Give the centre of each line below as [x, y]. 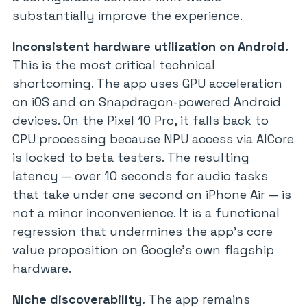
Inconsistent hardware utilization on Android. [150, 46]
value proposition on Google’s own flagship [143, 250]
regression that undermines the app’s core [143, 231]
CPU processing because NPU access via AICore [153, 139]
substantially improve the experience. [127, 15]
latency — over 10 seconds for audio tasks [140, 176]
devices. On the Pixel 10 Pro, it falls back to [140, 120]
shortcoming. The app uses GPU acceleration [147, 83]
